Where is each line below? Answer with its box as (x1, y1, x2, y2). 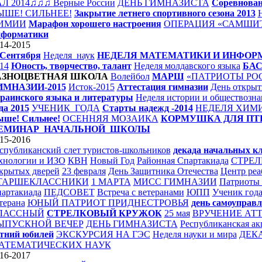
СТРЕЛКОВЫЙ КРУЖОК (46, 208, 162, 218)
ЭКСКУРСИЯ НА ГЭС (56, 229, 150, 239)
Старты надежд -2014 (102, 103, 193, 113)
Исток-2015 (68, 82, 115, 92)
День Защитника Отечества (108, 166, 218, 176)
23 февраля (61, 166, 106, 176)
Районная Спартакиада (136, 156, 229, 166)
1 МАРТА (91, 177, 131, 187)
